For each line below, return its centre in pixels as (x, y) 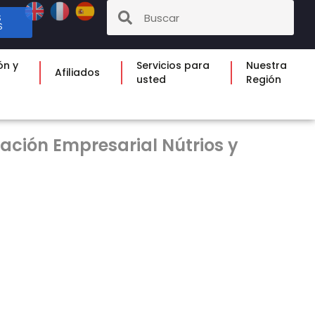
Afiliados (77, 72)
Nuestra (266, 65)
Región (263, 79)
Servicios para (173, 65)
